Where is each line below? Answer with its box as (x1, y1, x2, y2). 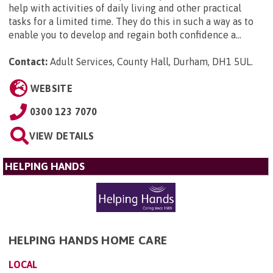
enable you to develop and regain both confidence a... (9, 29, 241, 41)
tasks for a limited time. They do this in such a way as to (9, 16, 253, 27)
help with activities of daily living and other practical (9, 2, 241, 14)
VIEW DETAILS (29, 130, 94, 142)
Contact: (9, 56, 48, 68)
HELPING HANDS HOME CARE (9, 233, 168, 247)
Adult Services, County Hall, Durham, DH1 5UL (50, 56, 251, 68)
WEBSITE (30, 83, 73, 94)
